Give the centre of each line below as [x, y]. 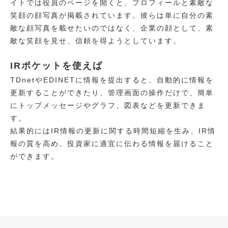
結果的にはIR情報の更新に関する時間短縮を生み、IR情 [113, 131]
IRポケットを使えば [56, 66]
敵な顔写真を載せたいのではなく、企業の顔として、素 [112, 28]
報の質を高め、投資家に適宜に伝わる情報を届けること [112, 144]
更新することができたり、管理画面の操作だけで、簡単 [112, 93]
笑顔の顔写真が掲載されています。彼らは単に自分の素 [112, 15]
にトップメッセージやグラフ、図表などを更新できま [108, 105]
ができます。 [35, 156]
